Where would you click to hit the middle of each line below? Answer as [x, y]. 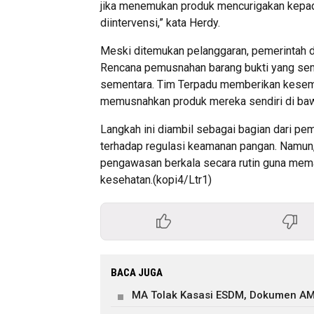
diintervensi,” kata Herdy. [160, 22]
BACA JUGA [137, 272]
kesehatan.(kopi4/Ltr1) [156, 179]
